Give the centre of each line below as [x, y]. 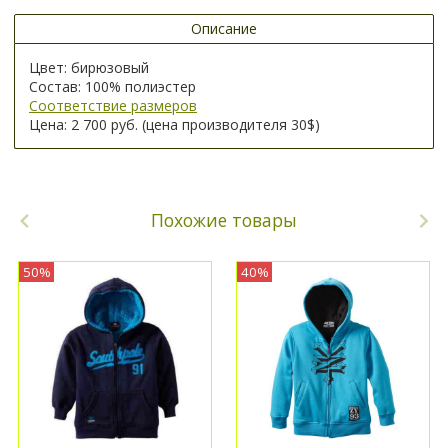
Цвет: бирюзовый [89, 68]
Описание [224, 29]
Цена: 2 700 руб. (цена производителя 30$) [174, 125]
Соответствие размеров [113, 106]
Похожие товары [224, 220]
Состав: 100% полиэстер [112, 87]
